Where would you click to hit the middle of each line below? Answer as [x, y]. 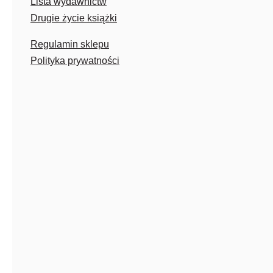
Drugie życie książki [73, 18]
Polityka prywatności [75, 60]
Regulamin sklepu [69, 44]
